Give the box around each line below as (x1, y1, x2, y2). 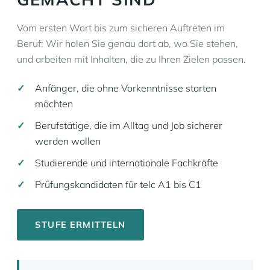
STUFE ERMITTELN (35, 219, 126, 230)
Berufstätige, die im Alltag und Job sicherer (35, 119, 222, 131)
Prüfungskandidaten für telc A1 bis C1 (35, 178, 201, 190)
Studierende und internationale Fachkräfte (35, 157, 218, 169)
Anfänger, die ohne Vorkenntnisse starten (35, 82, 216, 94)
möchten (35, 98, 73, 110)
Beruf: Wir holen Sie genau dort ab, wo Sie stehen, (17, 37, 238, 49)
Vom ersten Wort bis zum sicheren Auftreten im (17, 22, 225, 34)
